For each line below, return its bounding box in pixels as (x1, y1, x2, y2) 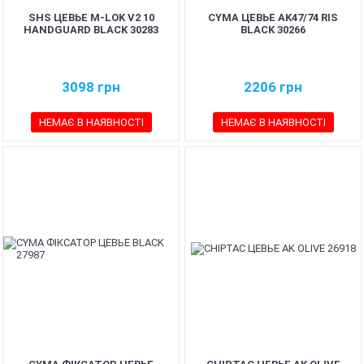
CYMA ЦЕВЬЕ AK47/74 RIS (208, 11, 338, 24)
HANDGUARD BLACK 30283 (24, 24, 158, 36)
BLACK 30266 (240, 24, 305, 36)
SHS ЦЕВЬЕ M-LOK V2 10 (28, 11, 154, 24)
